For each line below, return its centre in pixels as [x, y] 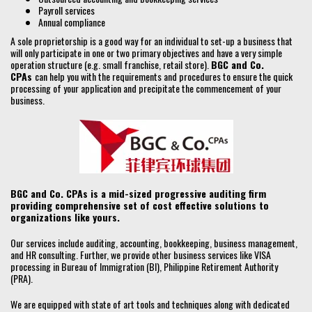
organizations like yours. [65, 217]
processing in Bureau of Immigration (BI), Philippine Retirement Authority [144, 267]
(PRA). [22, 279]
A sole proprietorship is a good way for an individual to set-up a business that [151, 41]
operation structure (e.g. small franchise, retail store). [111, 65]
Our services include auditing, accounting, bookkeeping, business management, [154, 243]
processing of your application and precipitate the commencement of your [146, 88]
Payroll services [67, 10]
